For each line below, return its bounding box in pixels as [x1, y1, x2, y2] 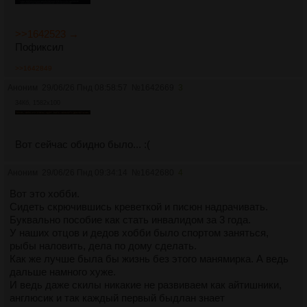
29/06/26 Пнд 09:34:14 [42, 168, 127, 178]
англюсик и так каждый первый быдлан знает [10, 292, 225, 304]
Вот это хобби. [10, 188, 79, 200]
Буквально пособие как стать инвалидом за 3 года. [10, 214, 251, 226]
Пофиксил [15, 41, 64, 53]
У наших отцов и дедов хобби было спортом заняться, [10, 227, 269, 239]
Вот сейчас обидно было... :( [15, 138, 150, 151]
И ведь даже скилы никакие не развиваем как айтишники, [10, 279, 282, 291]
